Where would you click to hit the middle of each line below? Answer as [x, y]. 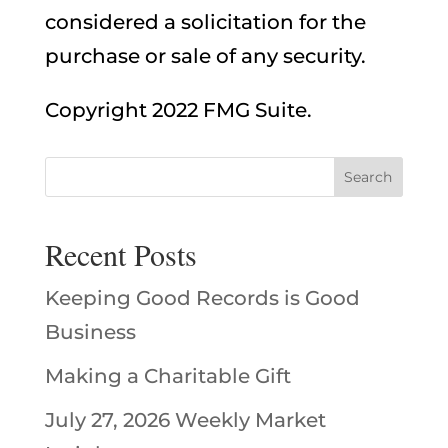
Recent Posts [120, 253]
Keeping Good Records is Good [202, 297]
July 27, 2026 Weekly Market [185, 419]
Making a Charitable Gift [167, 375]
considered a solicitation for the [205, 21]
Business [90, 331]
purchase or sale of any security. [205, 55]
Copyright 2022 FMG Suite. [178, 109]
